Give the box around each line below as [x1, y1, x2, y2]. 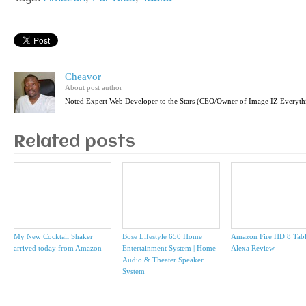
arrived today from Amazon [14, 244, 102, 253]
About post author [65, 83, 122, 92]
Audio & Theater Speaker [122, 255, 204, 264]
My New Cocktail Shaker [14, 232, 93, 241]
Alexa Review [231, 244, 275, 253]
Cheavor [65, 71, 101, 83]
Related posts [14, 134, 135, 152]
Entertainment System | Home [122, 244, 216, 253]
